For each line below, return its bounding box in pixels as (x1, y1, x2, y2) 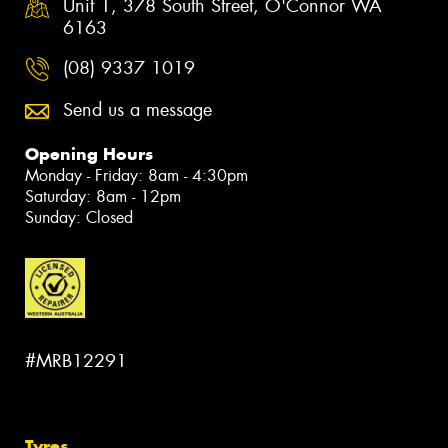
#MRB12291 (25, 349, 127, 374)
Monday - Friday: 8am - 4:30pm (25, 164, 248, 186)
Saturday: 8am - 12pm (25, 185, 181, 207)
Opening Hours (25, 142, 153, 165)
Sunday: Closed (25, 206, 133, 228)
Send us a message (63, 97, 212, 122)
